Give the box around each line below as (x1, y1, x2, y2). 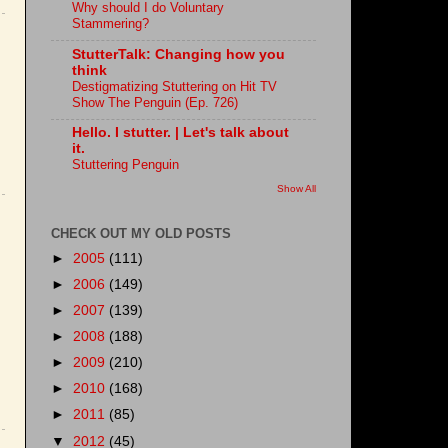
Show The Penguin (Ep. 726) (72, 94, 238, 110)
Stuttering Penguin (72, 157, 179, 173)
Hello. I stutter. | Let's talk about (72, 125, 289, 141)
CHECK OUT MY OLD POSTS (51, 225, 231, 241)
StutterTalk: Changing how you (72, 46, 285, 62)
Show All (277, 182, 316, 194)
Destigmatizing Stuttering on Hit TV (72, 78, 277, 94)
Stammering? (72, 15, 149, 31)
